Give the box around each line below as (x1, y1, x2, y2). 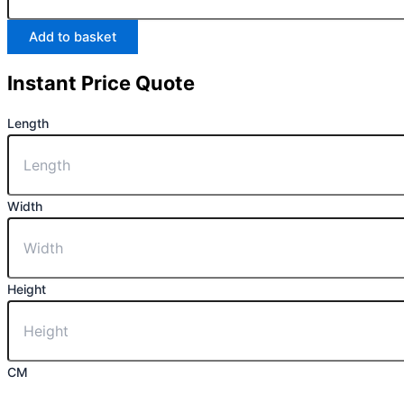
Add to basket (29, 29, 116, 46)
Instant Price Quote (7, 71, 195, 96)
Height (7, 280, 46, 297)
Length (7, 115, 49, 131)
